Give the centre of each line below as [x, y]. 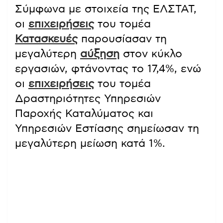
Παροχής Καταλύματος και [84, 113]
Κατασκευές [46, 39]
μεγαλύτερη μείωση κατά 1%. [90, 143]
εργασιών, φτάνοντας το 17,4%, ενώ [108, 68]
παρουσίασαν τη [122, 39]
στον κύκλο [151, 54]
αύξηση [100, 54]
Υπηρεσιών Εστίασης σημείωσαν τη [107, 128]
